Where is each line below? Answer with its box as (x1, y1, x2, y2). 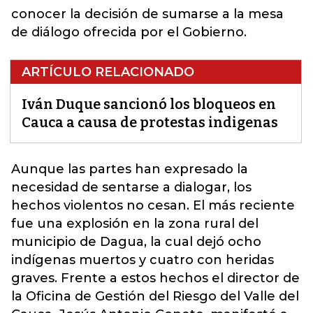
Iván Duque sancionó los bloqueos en (22, 96, 276, 112)
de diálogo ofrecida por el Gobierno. (11, 24, 247, 40)
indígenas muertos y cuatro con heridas (11, 252, 274, 268)
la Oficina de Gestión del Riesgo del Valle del (11, 289, 299, 304)
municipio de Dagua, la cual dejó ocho (11, 234, 261, 249)
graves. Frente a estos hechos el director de (11, 270, 300, 286)
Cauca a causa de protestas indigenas (22, 114, 278, 131)
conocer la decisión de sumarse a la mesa (11, 6, 284, 22)
